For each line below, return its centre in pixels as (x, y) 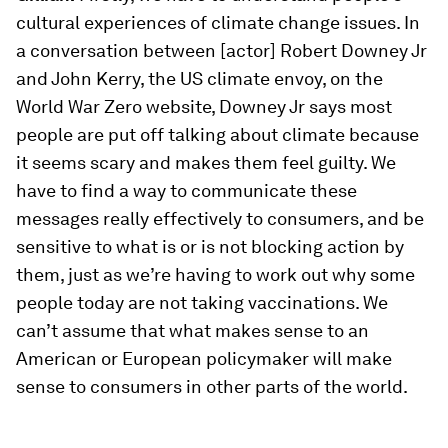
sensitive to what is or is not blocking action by (210, 247)
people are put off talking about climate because (217, 135)
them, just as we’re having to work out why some (215, 275)
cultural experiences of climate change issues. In (218, 23)
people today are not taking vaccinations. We (202, 303)
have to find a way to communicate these (186, 191)
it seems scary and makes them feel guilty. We (206, 163)
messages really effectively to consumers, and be (220, 219)
